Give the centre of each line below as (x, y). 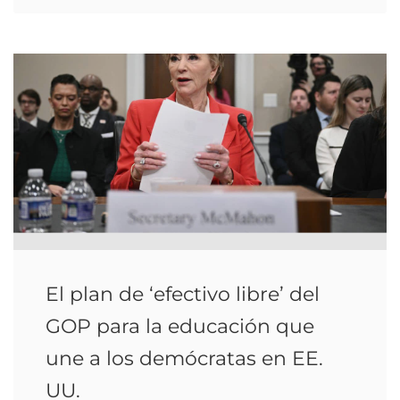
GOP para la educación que (180, 326)
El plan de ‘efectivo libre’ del (183, 294)
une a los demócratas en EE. (184, 358)
